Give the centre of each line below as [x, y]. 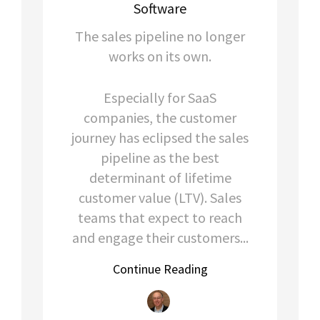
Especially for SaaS [160, 97]
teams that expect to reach [160, 217]
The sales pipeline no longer [160, 36]
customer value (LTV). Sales [160, 197]
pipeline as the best [160, 157]
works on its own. [160, 56]
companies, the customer [160, 117]
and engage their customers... [160, 237]
